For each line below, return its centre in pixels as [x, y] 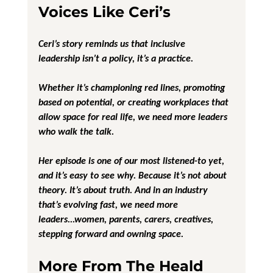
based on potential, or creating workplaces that [134, 102]
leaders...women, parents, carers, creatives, [127, 219]
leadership [59, 58]
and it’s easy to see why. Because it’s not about [133, 175]
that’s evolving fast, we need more [109, 204]
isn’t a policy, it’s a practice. [136, 58]
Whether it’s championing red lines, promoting [133, 87]
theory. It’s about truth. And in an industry [124, 190]
